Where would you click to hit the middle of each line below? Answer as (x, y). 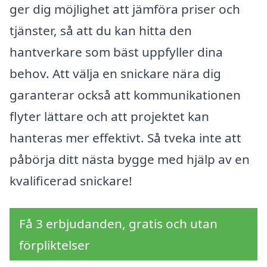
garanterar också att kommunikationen (125, 95)
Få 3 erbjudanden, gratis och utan (118, 223)
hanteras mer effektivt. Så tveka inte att (125, 138)
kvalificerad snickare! (71, 181)
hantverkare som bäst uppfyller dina (116, 52)
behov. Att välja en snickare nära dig (115, 74)
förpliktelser (55, 245)
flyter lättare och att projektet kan (109, 117)
